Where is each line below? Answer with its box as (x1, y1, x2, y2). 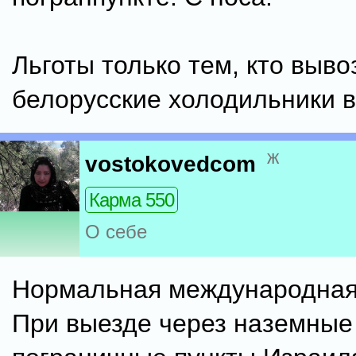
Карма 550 (89, 189, 174, 211)
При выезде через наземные (12, 309, 353, 338)
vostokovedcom (85, 152, 256, 177)
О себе (85, 221, 147, 243)
